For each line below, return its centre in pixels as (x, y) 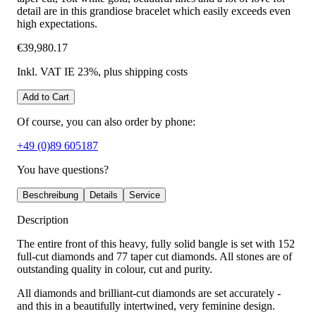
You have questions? (63, 170)
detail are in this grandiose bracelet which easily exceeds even (154, 11)
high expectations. (57, 24)
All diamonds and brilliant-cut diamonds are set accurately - (149, 293)
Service (145, 195)
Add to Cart (46, 97)
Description (43, 220)
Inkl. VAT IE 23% (57, 72)
